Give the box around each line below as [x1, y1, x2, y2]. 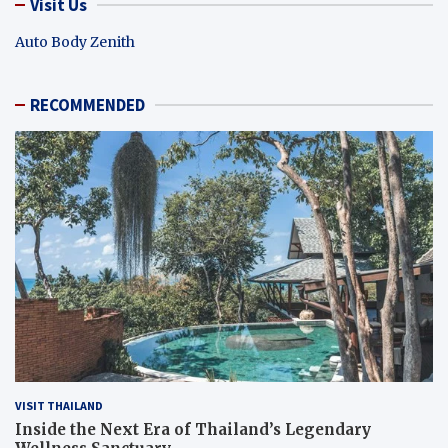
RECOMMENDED [30, 93, 145, 116]
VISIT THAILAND [15, 397, 103, 413]
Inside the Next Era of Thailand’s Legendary [15, 419, 371, 439]
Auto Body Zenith [15, 32, 135, 51]
